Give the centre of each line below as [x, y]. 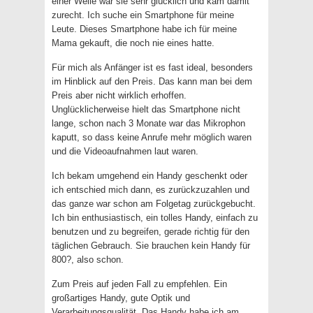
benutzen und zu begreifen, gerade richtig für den [151, 232]
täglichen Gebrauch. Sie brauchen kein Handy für [151, 246]
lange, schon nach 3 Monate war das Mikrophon [148, 123]
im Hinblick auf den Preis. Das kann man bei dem [152, 81]
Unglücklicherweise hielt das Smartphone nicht [146, 109]
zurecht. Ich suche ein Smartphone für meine [143, 15]
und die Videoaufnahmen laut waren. [125, 151]
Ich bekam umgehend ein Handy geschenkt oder [150, 176]
